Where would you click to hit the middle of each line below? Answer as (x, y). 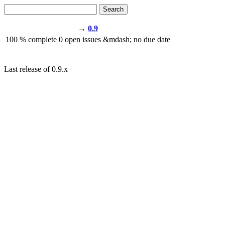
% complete (38, 39)
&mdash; (117, 39)
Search (113, 9)
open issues (83, 39)
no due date (152, 39)
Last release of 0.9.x (36, 69)
